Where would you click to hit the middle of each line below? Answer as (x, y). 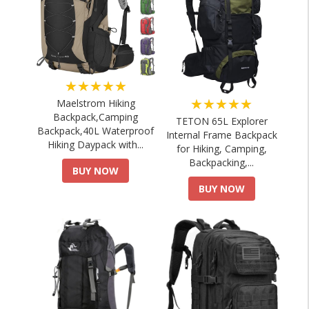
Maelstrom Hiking (96, 103)
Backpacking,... (222, 162)
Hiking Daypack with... (96, 145)
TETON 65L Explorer (221, 121)
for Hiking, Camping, (221, 149)
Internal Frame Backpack (221, 135)
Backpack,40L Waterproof (96, 131)
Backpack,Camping (96, 117)
